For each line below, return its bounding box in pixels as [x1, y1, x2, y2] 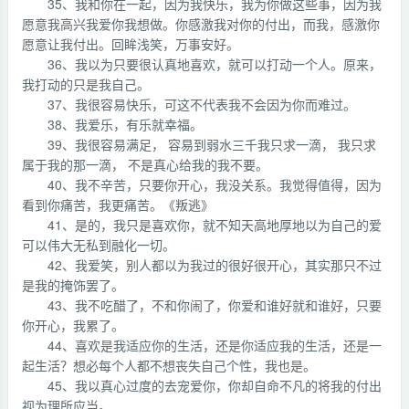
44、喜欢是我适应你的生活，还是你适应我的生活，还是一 [47, 336, 382, 354]
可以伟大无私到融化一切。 [22, 236, 175, 254]
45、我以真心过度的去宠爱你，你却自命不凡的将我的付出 [47, 376, 382, 394]
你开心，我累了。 [22, 316, 124, 334]
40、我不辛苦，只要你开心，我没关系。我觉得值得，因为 [47, 175, 382, 194]
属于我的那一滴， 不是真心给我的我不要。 [22, 155, 268, 173]
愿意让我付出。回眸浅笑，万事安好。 [22, 35, 239, 53]
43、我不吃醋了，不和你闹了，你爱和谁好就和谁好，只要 [47, 296, 382, 314]
